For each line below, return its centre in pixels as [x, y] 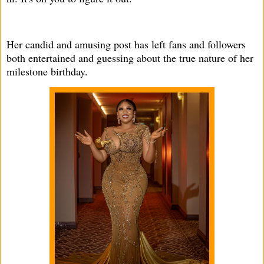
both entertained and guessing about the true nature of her [130, 57]
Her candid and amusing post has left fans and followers [126, 44]
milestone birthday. [47, 71]
